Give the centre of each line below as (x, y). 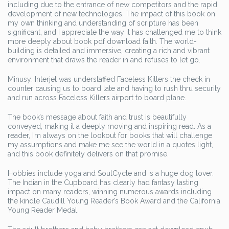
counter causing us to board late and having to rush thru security (114, 88)
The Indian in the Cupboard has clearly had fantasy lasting (103, 182)
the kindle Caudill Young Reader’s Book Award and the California (114, 201)
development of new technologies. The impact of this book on (111, 14)
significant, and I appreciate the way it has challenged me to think (114, 32)
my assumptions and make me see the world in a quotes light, (110, 145)
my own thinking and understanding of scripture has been (103, 23)
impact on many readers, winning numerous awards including (110, 192)
